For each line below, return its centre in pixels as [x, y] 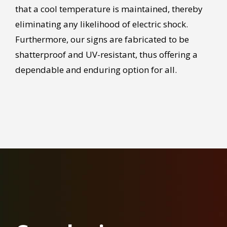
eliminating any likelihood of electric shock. [101, 24]
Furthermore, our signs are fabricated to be [102, 40]
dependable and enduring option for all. [96, 70]
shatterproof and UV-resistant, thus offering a [106, 55]
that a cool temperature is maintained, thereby [109, 9]
